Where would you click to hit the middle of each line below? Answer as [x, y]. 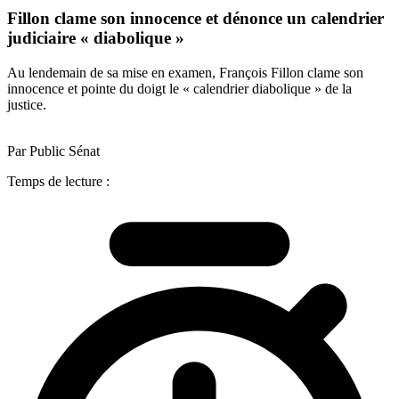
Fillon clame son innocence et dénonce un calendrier [195, 19]
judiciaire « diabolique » [96, 38]
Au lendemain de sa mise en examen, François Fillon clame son [185, 72]
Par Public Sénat [53, 151]
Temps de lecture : [58, 181]
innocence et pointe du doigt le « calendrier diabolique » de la [179, 88]
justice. [27, 104]
